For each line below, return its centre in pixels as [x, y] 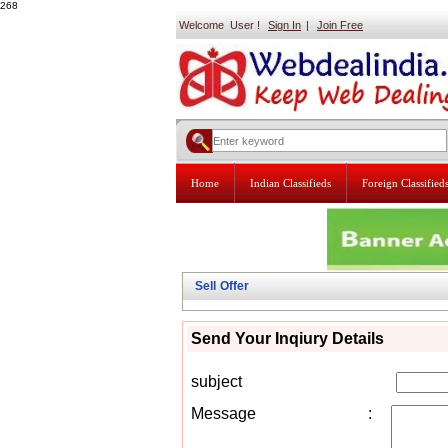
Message [223, 413]
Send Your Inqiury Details [287, 338]
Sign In [284, 25]
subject [216, 381]
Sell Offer [222, 286]
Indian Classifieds [290, 183]
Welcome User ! [218, 25]
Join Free [340, 25]
